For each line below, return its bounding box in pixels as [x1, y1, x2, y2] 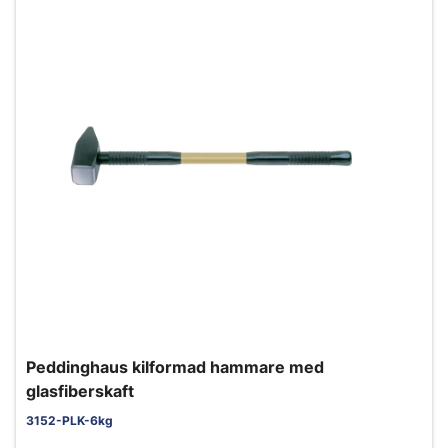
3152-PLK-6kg [26, 413, 113, 428]
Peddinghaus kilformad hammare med [26, 357, 324, 377]
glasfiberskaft [26, 381, 134, 401]
